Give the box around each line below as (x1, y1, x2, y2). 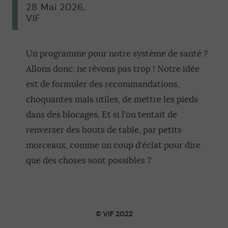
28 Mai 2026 (26, 1, 83, 13)
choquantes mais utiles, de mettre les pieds (26, 94, 198, 105)
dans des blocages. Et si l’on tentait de (26, 109, 177, 120)
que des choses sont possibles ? (26, 155, 151, 166)
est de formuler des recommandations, (26, 78, 180, 90)
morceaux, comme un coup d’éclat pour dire (26, 139, 201, 151)
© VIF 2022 (95, 209, 133, 218)
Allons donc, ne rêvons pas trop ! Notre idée (26, 63, 199, 74)
